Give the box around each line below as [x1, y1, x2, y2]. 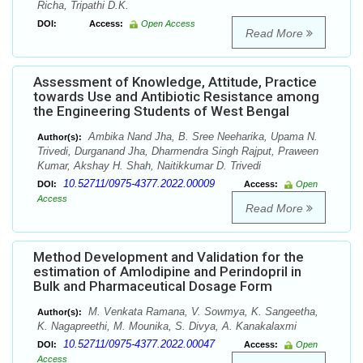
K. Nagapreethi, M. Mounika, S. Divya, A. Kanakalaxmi [37, 320, 297, 333]
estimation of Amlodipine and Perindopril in [33, 263, 301, 280]
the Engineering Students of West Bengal [33, 103, 289, 120]
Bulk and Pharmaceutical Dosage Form [33, 278, 272, 295]
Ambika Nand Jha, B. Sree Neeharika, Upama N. [85, 130, 318, 143]
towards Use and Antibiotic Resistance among [33, 88, 319, 105]
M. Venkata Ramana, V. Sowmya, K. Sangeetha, [85, 305, 318, 318]
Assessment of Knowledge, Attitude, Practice [33, 74, 317, 91]
